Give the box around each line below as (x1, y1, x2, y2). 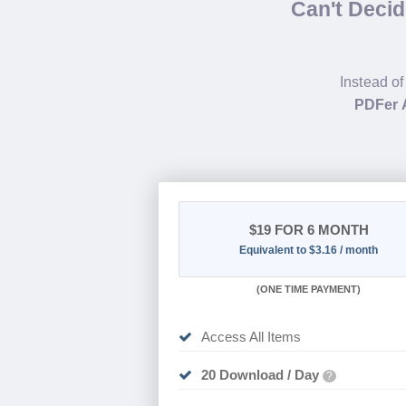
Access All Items (200, 329, 301, 345)
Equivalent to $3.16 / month (239, 244, 379, 257)
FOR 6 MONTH (270, 222, 369, 238)
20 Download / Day (200, 367, 319, 383)
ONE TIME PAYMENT (260, 284, 358, 295)
